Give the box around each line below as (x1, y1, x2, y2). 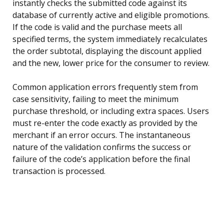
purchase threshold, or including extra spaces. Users (12, 105, 209, 117)
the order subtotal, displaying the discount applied (12, 45, 201, 57)
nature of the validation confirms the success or (12, 141, 191, 153)
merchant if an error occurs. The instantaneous (12, 129, 190, 141)
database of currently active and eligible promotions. (12, 9, 209, 21)
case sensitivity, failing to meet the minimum (12, 93, 178, 105)
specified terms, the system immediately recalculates (12, 33, 207, 45)
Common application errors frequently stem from (12, 81, 198, 93)
